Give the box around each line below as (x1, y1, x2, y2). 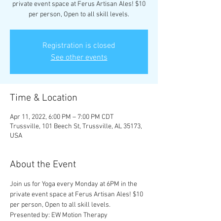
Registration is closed (42, 41, 115, 51)
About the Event (10, 159, 76, 171)
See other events (50, 53, 108, 63)
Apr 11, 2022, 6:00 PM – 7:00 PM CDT (10, 113, 113, 121)
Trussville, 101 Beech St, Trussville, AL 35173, (10, 122, 142, 131)
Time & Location (10, 92, 77, 104)
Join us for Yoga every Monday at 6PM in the (10, 180, 139, 188)
